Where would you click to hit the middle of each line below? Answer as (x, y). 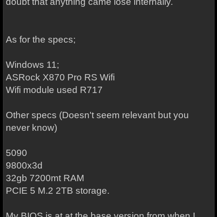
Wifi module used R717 (54, 90)
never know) (31, 128)
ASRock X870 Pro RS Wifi (60, 77)
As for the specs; (40, 39)
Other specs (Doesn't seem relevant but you (97, 115)
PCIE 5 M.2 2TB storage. (57, 191)
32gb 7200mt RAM (45, 178)
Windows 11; (32, 65)
